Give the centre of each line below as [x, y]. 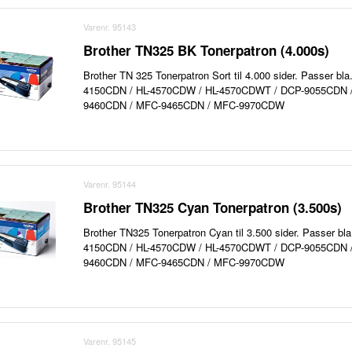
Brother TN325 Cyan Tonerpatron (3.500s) [213, 208]
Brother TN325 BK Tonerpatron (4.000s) [207, 51]
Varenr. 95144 [110, 184]
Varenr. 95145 [110, 341]
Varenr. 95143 [110, 27]
